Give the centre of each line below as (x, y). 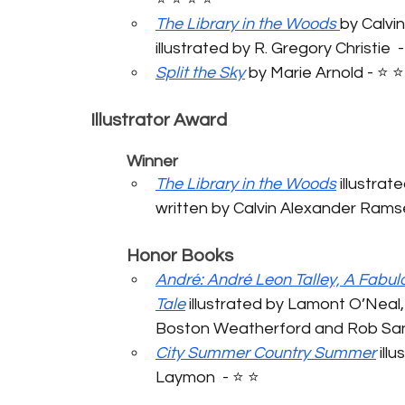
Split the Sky (200, 72)
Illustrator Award (159, 120)
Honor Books (180, 255)
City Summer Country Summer (266, 353)
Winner (152, 161)
